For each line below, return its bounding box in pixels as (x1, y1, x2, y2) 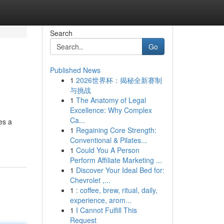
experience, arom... (69, 195, 131, 205)
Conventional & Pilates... (69, 135, 147, 145)
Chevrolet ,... (69, 175, 110, 185)
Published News (49, 65, 100, 75)
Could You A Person (75, 145, 139, 155)
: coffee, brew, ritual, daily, (75, 185, 157, 195)
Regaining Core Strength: (75, 125, 156, 135)
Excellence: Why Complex (69, 105, 152, 115)
